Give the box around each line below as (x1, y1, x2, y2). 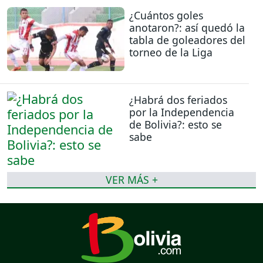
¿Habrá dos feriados (129, 92, 227, 107)
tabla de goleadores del (129, 33, 245, 48)
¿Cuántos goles (129, 8, 203, 23)
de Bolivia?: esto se (129, 117, 222, 131)
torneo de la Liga (129, 45, 213, 60)
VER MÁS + (105, 172, 158, 187)
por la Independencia (129, 104, 234, 119)
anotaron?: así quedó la (129, 21, 245, 35)
